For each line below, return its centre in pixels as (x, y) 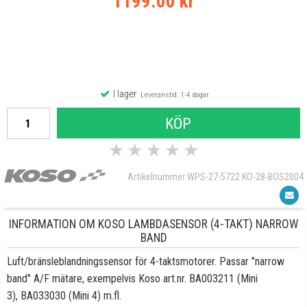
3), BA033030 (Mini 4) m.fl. (64, 296)
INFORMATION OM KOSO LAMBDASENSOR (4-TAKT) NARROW (153, 224)
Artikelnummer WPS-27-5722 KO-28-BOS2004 (216, 177)
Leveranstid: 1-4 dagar (172, 95)
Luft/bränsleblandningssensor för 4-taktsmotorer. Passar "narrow (146, 261)
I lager (123, 94)
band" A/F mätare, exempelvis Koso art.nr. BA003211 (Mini (132, 279)
